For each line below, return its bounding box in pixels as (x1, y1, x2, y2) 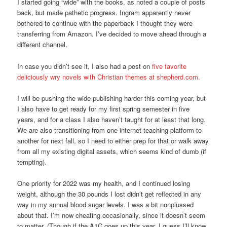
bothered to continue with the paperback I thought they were (17, 18, 193, 28)
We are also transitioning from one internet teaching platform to (17, 125, 202, 135)
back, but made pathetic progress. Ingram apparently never (17, 8, 191, 18)
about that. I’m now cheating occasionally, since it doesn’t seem (17, 210, 206, 220)
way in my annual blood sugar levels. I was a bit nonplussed (17, 199, 194, 209)
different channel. (17, 40, 68, 50)
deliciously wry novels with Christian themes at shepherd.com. (17, 71, 201, 82)
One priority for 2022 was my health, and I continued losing (17, 178, 191, 188)
